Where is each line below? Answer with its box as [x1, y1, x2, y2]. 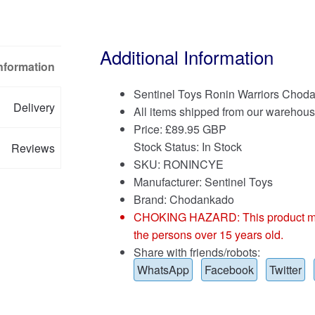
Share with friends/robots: [133, 244, 260, 261]
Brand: [133, 191, 169, 208]
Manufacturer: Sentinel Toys [133, 174, 273, 191]
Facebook [204, 262, 254, 278]
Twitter [269, 262, 302, 278]
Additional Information [99, 43, 274, 70]
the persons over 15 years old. [133, 226, 283, 243]
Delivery [13, 98, 56, 115]
